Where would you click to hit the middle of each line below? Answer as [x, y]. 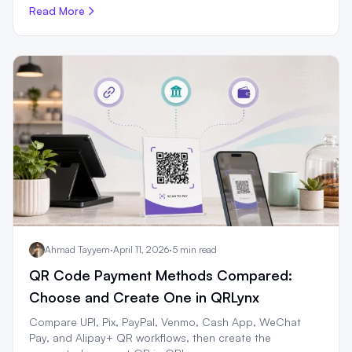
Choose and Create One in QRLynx [144, 297]
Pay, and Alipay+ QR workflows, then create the [150, 338]
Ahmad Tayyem [77, 250]
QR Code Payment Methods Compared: [161, 275]
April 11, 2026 [141, 250]
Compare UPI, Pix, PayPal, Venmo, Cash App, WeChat [165, 322]
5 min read [194, 250]
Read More [57, 10]
